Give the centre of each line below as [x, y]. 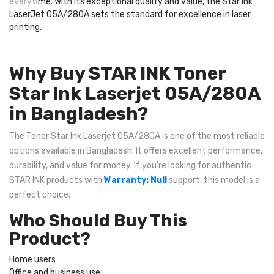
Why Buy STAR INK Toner [117, 73]
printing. [25, 27]
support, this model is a [213, 180]
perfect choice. [40, 194]
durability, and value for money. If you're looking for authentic [130, 165]
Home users [32, 259]
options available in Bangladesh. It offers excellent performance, [136, 150]
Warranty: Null [135, 180]
